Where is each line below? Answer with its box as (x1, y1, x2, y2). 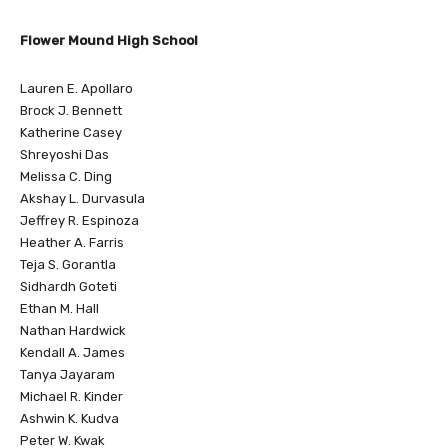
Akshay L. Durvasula (20, 191, 145, 207)
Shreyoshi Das (20, 147, 109, 163)
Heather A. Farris (20, 235, 124, 251)
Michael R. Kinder (20, 389, 123, 405)
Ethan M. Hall (20, 301, 99, 317)
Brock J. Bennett (20, 103, 122, 119)
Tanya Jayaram (20, 367, 115, 383)
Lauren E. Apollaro (20, 81, 133, 97)
